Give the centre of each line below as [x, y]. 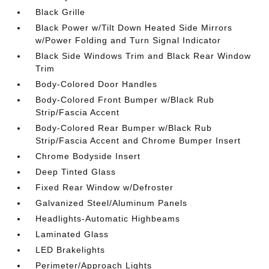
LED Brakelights [71, 250]
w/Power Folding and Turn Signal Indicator [128, 40]
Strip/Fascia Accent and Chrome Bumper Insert [138, 141]
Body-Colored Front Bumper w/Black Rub [125, 100]
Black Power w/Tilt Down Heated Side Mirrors [134, 28]
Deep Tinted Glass [76, 172]
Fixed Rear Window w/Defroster [105, 187]
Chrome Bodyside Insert [88, 156]
